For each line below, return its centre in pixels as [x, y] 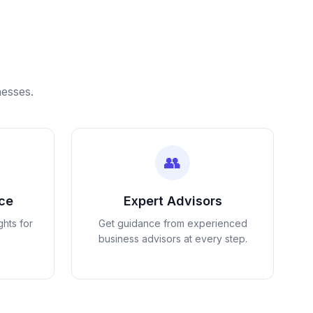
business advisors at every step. [173, 238]
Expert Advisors [173, 201]
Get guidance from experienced [173, 223]
